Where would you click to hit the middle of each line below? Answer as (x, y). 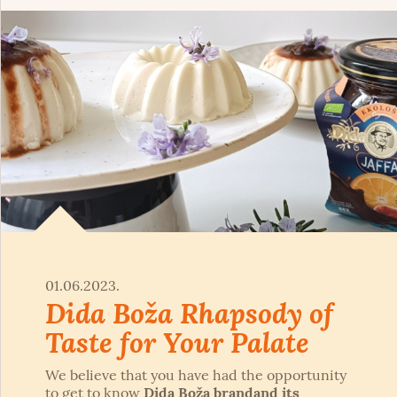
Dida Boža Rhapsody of (189, 313)
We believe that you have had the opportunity (196, 375)
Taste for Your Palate (177, 343)
